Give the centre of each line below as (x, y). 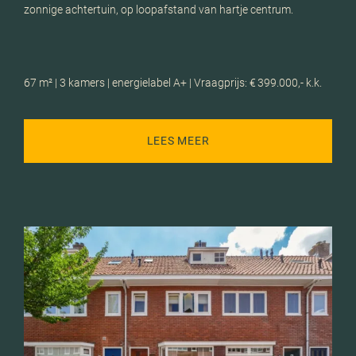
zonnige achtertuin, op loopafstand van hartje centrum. (159, 9)
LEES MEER (178, 141)
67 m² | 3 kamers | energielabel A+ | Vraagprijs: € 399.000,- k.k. (173, 82)
